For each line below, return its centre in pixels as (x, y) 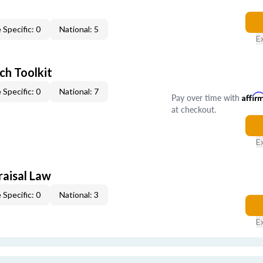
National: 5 (79, 29)
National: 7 (79, 91)
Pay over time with (206, 97)
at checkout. (193, 109)
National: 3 (79, 195)
